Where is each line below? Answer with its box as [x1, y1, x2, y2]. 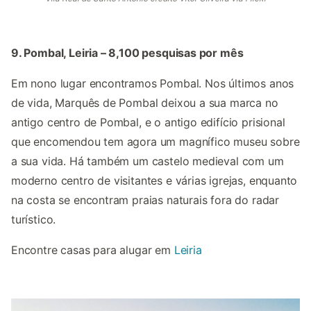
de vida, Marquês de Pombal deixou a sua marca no [11, 96, 278, 110]
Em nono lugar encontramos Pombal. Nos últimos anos [11, 76, 294, 91]
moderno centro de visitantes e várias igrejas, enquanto [11, 174, 298, 188]
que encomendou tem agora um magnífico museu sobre [11, 135, 300, 149]
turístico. [11, 212, 56, 227]
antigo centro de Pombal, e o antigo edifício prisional [11, 115, 285, 130]
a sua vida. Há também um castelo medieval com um [11, 154, 284, 169]
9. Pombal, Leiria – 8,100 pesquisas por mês [11, 46, 244, 60]
